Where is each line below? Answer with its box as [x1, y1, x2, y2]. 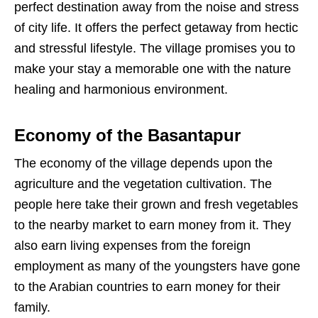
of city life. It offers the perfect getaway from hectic [14, 21, 298, 35]
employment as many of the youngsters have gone [14, 259, 300, 274]
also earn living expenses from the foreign [14, 238, 251, 253]
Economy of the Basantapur [14, 126, 241, 146]
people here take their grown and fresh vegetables [14, 197, 298, 212]
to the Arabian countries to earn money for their [14, 280, 280, 295]
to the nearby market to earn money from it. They [14, 218, 291, 233]
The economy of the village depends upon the [14, 156, 273, 171]
